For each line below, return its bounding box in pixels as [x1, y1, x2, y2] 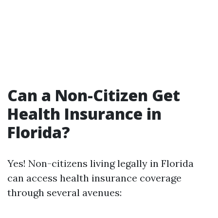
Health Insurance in [7, 103, 162, 124]
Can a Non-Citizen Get [7, 85, 180, 106]
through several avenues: [7, 186, 122, 199]
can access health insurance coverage [7, 172, 182, 184]
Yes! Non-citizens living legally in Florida [7, 157, 194, 169]
